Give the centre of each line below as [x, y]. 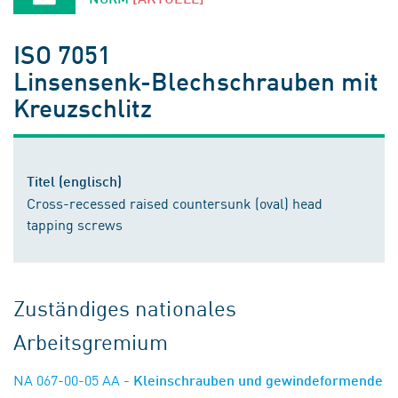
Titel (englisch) [74, 181]
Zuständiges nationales [125, 307]
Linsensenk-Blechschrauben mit [196, 80]
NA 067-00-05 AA [67, 379]
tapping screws [75, 224]
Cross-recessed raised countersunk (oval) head [175, 203]
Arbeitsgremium [91, 341]
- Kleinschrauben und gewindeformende [251, 380]
